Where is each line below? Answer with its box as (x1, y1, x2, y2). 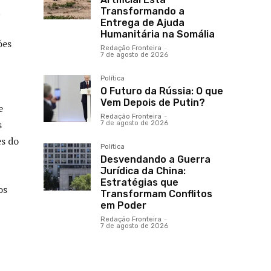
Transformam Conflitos (100, 188, 212, 200)
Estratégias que (100, 177, 178, 189)
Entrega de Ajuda (100, 17, 184, 29)
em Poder (100, 200, 146, 212)
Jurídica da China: (100, 165, 186, 177)
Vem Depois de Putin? (100, 97, 205, 109)
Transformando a (100, 5, 184, 18)
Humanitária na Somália (100, 28, 215, 41)
